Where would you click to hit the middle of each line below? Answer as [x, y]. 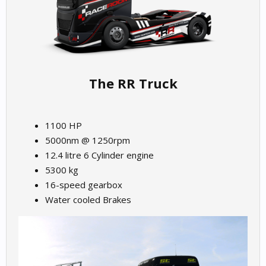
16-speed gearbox [84, 185]
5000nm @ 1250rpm [88, 140]
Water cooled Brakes [88, 199]
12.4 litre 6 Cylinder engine [99, 155]
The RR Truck [133, 83]
